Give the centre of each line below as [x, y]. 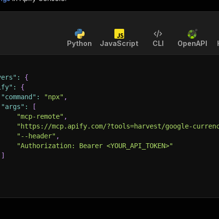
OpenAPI [192, 43]
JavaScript [119, 43]
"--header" [36, 136]
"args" [13, 107]
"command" [19, 97]
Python [79, 43]
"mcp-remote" [40, 116]
